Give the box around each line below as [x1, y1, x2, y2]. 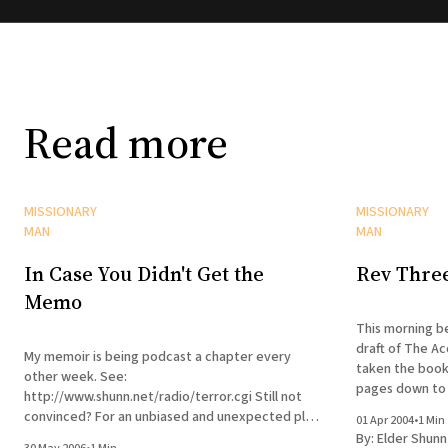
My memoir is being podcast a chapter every [24, 346, 291, 367]
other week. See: [24, 366, 127, 387]
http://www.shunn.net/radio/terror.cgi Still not [24, 386, 255, 407]
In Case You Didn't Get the [24, 260, 264, 289]
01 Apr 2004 [356, 411, 414, 429]
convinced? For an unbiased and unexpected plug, [24, 406, 324, 427]
